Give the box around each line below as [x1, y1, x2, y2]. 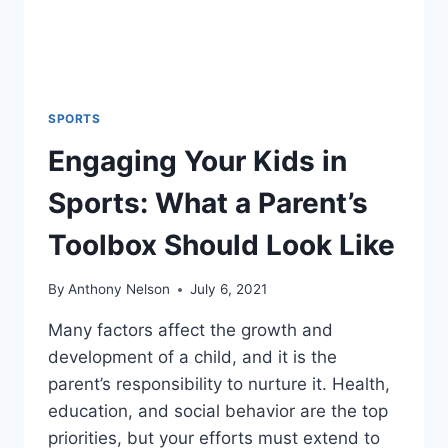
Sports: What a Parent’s [48, 185, 368, 220]
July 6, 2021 [190, 281, 268, 298]
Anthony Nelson [68, 281, 171, 298]
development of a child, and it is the [48, 347, 337, 368]
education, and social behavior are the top [48, 401, 388, 422]
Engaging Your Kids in [48, 143, 347, 178]
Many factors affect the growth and [48, 320, 333, 341]
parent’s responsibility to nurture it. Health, [48, 374, 390, 395]
